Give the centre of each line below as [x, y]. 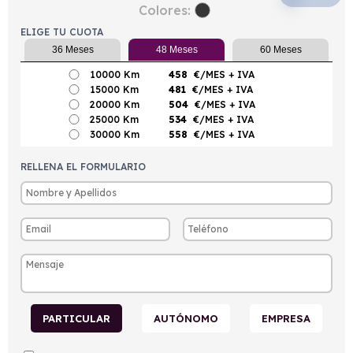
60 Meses [281, 49]
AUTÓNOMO [186, 318]
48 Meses [176, 49]
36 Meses [72, 49]
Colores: [165, 10]
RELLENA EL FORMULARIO [83, 166]
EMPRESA [286, 318]
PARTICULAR [76, 318]
